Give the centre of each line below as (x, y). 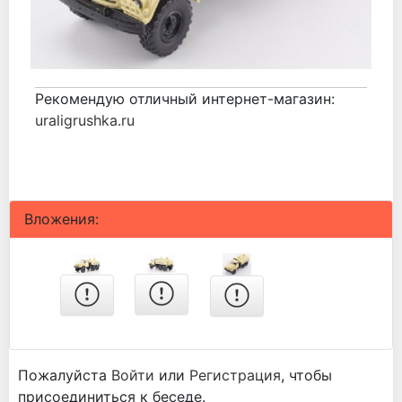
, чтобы (306, 375)
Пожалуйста (65, 375)
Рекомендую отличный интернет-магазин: (185, 98)
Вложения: (61, 218)
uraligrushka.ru (85, 120)
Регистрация (235, 375)
